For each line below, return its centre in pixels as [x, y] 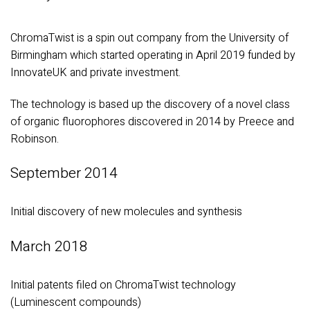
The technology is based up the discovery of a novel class [150, 104]
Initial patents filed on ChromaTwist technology [123, 285]
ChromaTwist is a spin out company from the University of [149, 38]
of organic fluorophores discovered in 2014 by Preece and [152, 121]
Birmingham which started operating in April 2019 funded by [153, 55]
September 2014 [64, 174]
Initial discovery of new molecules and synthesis [126, 212]
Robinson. [35, 139]
